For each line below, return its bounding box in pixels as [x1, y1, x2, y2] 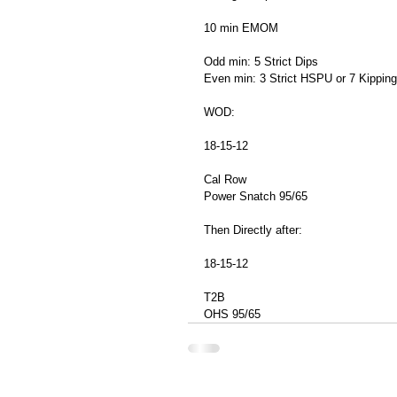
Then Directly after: [204, 223, 302, 237]
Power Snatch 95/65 [204, 190, 307, 203]
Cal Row [204, 173, 246, 186]
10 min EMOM [204, 21, 278, 35]
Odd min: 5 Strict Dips [204, 55, 318, 68]
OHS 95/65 [204, 307, 261, 321]
